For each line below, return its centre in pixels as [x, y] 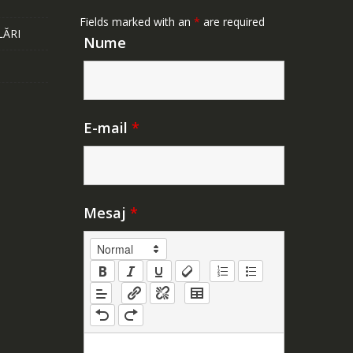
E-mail [108, 127]
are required [232, 21]
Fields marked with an [137, 21]
